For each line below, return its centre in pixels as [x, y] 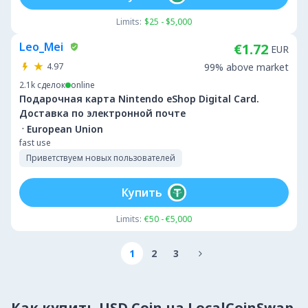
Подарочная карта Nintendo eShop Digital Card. [139, 99]
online [83, 85]
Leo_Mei [41, 47]
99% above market [246, 67]
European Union [65, 129]
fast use [35, 143]
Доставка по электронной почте [102, 113]
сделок [51, 85]
